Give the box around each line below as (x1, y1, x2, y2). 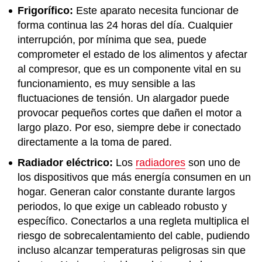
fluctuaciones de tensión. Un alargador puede (18, 92, 229, 104)
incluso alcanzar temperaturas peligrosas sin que (18, 244, 246, 256)
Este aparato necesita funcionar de (73, 5, 239, 16)
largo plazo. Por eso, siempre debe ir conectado (18, 122, 241, 133)
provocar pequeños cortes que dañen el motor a (18, 107, 242, 119)
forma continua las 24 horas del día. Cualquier (18, 19, 233, 31)
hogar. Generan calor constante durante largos (18, 186, 235, 198)
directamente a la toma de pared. (18, 136, 172, 148)
